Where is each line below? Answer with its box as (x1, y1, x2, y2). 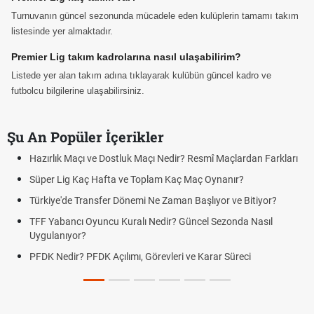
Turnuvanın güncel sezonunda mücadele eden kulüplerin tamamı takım (11, 11, 299, 21)
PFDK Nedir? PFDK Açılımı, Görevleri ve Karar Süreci (29, 251, 251, 262)
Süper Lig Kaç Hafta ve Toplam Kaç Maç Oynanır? (29, 174, 244, 185)
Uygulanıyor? (29, 230, 86, 241)
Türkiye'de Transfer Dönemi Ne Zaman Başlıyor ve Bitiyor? (29, 195, 277, 206)
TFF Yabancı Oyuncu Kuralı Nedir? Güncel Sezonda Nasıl (29, 216, 273, 227)
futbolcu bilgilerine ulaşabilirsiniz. (11, 86, 144, 96)
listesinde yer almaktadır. (11, 26, 113, 36)
